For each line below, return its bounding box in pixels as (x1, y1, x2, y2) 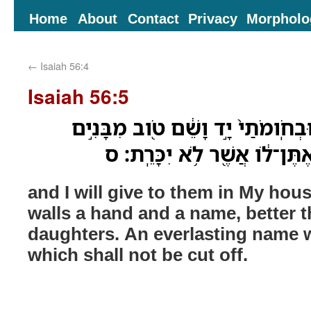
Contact (128, 8, 179, 28)
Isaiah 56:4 (37, 58, 89, 73)
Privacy (188, 8, 237, 28)
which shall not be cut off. (28, 242, 248, 266)
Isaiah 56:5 (28, 82, 129, 110)
